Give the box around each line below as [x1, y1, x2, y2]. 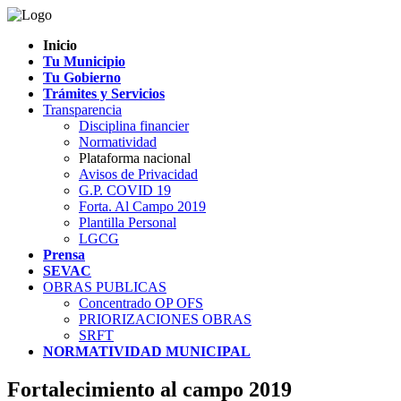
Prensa [43, 247, 85, 262]
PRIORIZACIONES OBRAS [79, 311, 252, 327]
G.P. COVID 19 [79, 183, 171, 198]
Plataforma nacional [79, 150, 191, 166]
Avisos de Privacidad [79, 166, 198, 182]
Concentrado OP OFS [79, 295, 203, 311]
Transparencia [43, 102, 122, 117]
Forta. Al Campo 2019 [79, 199, 206, 214]
